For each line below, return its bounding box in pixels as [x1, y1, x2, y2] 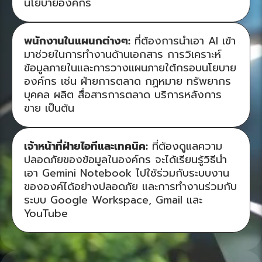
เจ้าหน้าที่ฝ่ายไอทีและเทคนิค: [24, 138, 148, 154]
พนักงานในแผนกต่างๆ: [24, 33, 130, 49]
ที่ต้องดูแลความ [148, 138, 222, 154]
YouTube [24, 205, 68, 222]
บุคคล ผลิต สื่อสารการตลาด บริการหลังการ [24, 87, 222, 103]
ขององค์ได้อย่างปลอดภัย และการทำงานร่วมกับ [24, 178, 237, 195]
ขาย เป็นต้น [24, 100, 74, 116]
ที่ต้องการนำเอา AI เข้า [130, 33, 236, 49]
